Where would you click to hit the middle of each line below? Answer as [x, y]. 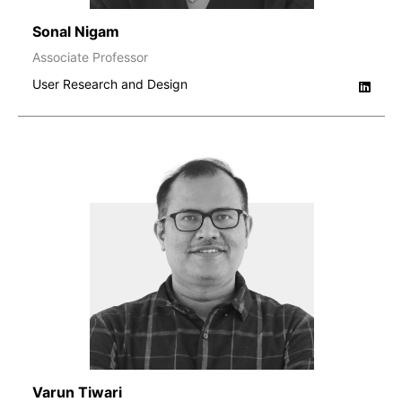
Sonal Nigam [76, 31]
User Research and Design [110, 83]
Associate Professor [90, 57]
